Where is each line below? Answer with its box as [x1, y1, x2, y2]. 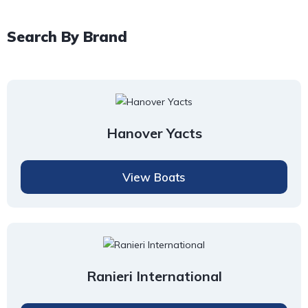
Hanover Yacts [106, 124, 202, 142]
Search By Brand [7, 27, 127, 45]
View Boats [122, 170, 186, 184]
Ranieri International [86, 267, 222, 285]
